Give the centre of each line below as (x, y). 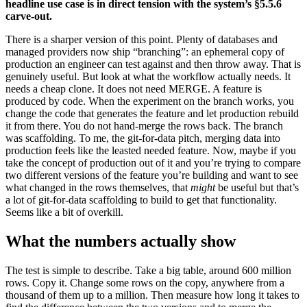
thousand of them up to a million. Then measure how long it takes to (152, 295)
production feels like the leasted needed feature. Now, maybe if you (151, 151)
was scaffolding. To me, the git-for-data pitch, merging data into (143, 138)
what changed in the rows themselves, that (98, 188)
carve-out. (29, 16)
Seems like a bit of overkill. (64, 212)
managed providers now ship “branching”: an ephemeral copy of (145, 52)
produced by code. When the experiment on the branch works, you (150, 101)
